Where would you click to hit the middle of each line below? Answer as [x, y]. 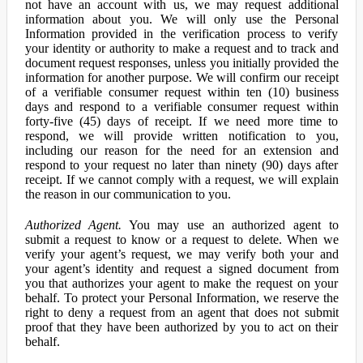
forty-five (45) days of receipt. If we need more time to [181, 121]
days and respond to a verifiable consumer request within [181, 107]
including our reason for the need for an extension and [181, 150]
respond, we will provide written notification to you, [181, 136]
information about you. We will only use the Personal [181, 19]
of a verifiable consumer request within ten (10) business [181, 92]
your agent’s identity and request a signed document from [181, 269]
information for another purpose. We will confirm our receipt [181, 77]
